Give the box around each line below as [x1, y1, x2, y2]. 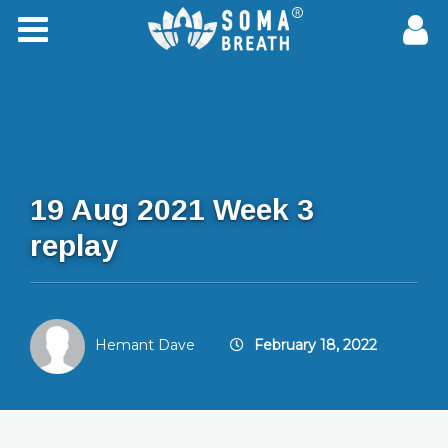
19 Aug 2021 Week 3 [30, 193, 314, 226]
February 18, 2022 [254, 336, 377, 355]
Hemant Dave [95, 336, 195, 355]
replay [30, 229, 118, 262]
